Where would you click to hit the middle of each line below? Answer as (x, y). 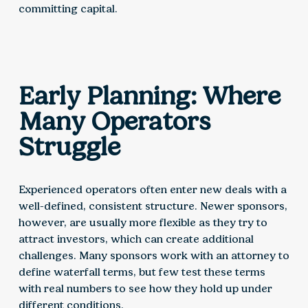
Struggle (69, 147)
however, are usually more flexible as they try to (143, 223)
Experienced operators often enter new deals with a (152, 190)
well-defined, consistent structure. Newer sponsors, (153, 206)
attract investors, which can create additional (136, 239)
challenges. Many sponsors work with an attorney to (154, 256)
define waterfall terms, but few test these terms (142, 272)
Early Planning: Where (149, 96)
